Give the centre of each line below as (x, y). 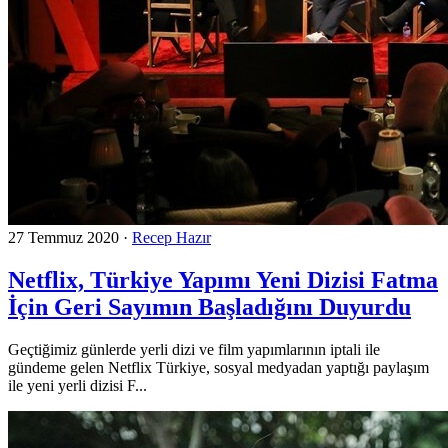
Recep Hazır (171, 237)
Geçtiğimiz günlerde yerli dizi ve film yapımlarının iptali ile (194, 349)
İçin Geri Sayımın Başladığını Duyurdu (209, 306)
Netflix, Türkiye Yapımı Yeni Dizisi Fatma (223, 279)
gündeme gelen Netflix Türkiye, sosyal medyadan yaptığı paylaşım (218, 367)
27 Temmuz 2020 (63, 237)
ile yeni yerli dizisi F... (77, 385)
